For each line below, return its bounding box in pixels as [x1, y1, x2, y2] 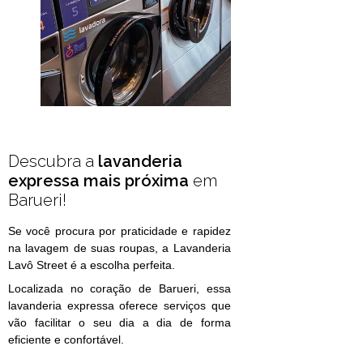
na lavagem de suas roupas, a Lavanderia [8, 241, 231, 255]
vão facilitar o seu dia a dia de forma [8, 316, 231, 330]
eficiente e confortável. [8, 333, 124, 347]
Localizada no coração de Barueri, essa [8, 282, 231, 296]
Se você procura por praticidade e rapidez [8, 224, 231, 238]
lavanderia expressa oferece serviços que [8, 299, 231, 313]
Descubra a [8, 152, 98, 172]
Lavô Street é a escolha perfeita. [8, 258, 175, 272]
